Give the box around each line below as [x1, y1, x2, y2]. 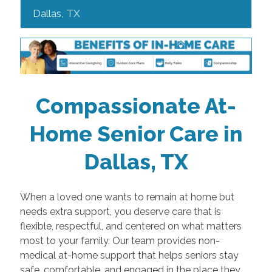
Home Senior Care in [29, 121, 243, 146]
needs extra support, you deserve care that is [19, 206, 221, 218]
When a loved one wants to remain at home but [19, 191, 234, 203]
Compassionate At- [36, 93, 236, 118]
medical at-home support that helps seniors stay [19, 250, 239, 262]
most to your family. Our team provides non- [19, 235, 220, 247]
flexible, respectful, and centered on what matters [19, 220, 242, 233]
